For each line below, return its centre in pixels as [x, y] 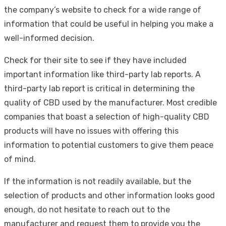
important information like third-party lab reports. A [102, 74]
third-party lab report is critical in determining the [99, 88]
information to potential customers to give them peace [109, 145]
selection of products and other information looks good [109, 195]
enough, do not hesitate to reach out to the [87, 209]
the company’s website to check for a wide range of [103, 10]
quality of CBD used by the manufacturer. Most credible [110, 102]
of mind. [20, 159]
